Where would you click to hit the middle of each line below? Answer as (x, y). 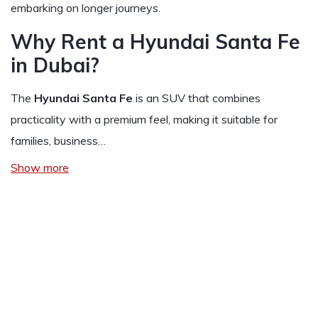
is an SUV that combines (197, 98)
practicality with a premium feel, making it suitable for (144, 119)
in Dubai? (55, 65)
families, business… (58, 141)
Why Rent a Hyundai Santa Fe (155, 42)
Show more (40, 168)
